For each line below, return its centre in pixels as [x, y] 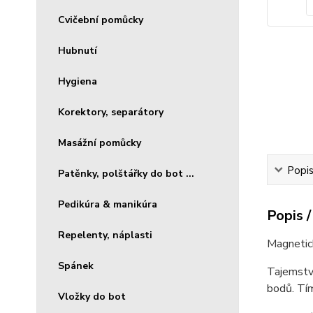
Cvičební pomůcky [101, 20]
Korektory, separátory [111, 112]
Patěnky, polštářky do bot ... [126, 174]
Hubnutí [78, 51]
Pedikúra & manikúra [108, 204]
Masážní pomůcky [100, 143]
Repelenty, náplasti [105, 235]
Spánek [76, 266]
